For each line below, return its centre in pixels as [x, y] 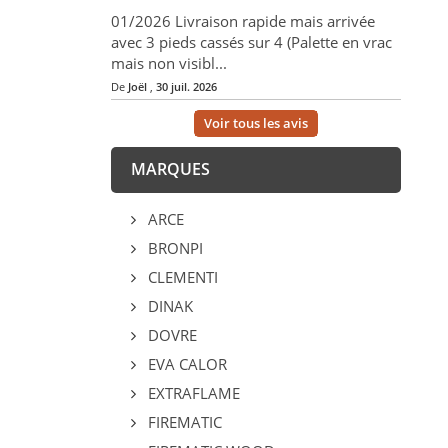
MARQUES [170, 169]
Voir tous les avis [255, 123]
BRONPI [173, 248]
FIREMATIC [182, 422]
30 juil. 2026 [186, 87]
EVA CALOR [185, 364]
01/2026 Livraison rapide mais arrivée [242, 21]
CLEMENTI [180, 277]
